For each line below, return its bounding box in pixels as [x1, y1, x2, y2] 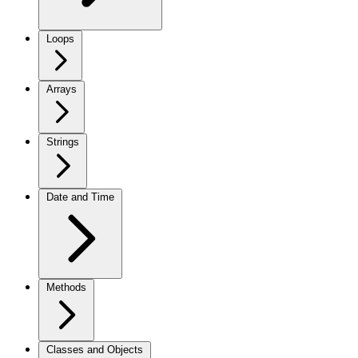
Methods [46, 281, 86, 293]
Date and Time [46, 191, 114, 203]
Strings [46, 136, 79, 148]
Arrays [46, 83, 77, 95]
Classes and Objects [46, 344, 143, 356]
